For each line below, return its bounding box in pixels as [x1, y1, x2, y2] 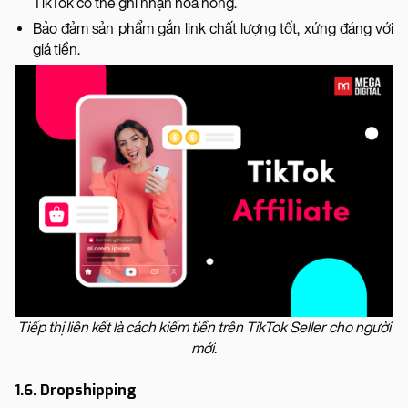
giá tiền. [33, 40, 80, 58]
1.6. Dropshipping [15, 380, 137, 400]
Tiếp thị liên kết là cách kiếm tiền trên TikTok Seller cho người [17, 318, 391, 336]
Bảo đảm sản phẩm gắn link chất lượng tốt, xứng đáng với [33, 19, 393, 37]
